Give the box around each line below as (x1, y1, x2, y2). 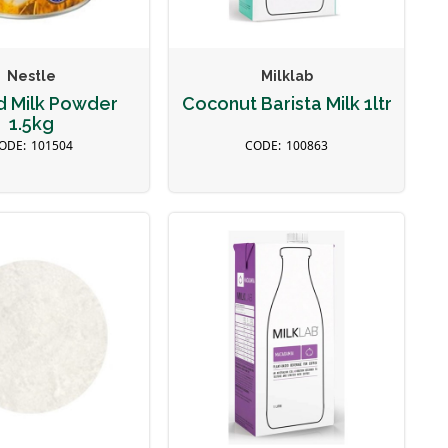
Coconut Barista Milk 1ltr (181, 93, 392, 115)
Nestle (6, 68, 56, 85)
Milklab (260, 68, 313, 85)
